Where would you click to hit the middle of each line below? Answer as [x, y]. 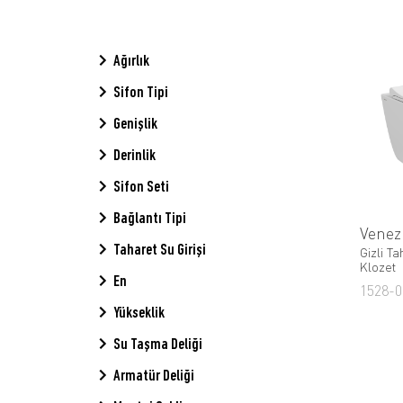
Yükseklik [139, 313]
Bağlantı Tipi [150, 219]
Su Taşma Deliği [158, 345]
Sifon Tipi [141, 93]
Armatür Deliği [154, 376]
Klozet [377, 267]
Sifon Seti [141, 187]
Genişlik [135, 124]
